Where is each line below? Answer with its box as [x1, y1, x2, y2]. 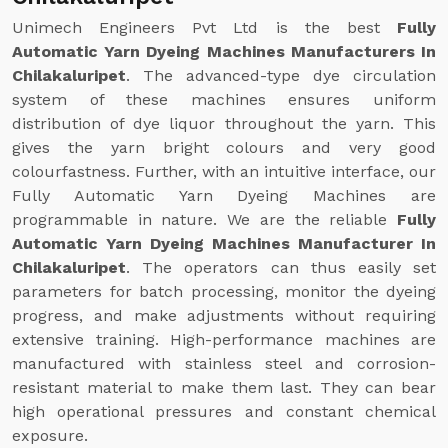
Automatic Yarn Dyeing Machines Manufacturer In [12, 234, 436, 253]
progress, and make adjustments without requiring [12, 306, 436, 325]
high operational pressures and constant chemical [12, 402, 436, 421]
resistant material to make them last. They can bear [12, 378, 436, 397]
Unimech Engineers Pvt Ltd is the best [12, 18, 397, 37]
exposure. [12, 426, 88, 445]
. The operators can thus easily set [126, 258, 436, 277]
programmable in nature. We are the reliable [12, 210, 397, 229]
